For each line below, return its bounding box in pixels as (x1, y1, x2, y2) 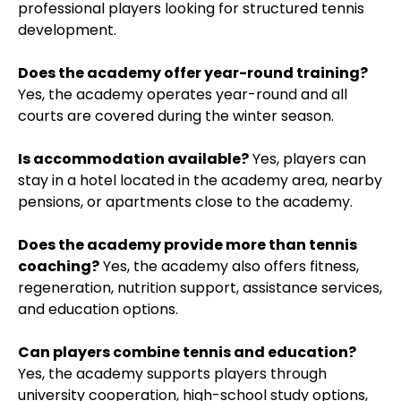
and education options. (18, 298, 178, 320)
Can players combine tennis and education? (18, 341, 356, 363)
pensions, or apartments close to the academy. (18, 191, 353, 212)
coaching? (18, 255, 99, 277)
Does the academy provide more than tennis (18, 234, 357, 255)
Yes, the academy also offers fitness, (99, 255, 359, 277)
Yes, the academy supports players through (18, 363, 327, 384)
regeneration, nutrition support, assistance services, (18, 277, 382, 298)
